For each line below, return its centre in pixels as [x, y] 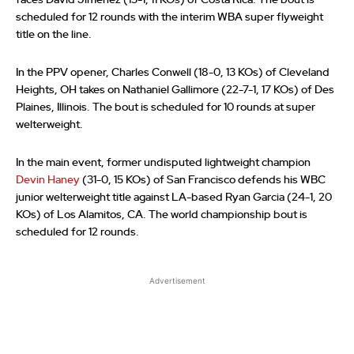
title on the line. [54, 35]
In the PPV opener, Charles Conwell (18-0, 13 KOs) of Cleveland [173, 73]
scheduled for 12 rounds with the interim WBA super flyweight [169, 18]
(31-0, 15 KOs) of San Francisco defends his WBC [203, 181]
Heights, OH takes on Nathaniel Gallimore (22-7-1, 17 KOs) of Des [175, 90]
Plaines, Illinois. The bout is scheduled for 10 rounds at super [166, 108]
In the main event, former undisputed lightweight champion [163, 163]
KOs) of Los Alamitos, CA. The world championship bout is [162, 215]
